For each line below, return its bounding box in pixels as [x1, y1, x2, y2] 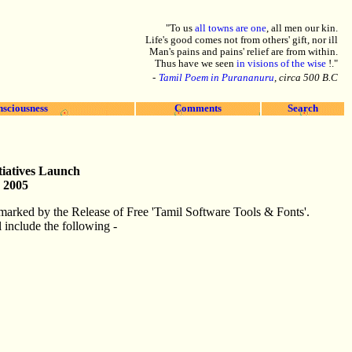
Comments [174, 103, 222, 114]
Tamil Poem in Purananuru [159, 72, 274, 83]
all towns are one [195, 23, 266, 34]
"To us [166, 23, 195, 34]
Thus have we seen [155, 58, 236, 69]
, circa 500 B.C [274, 72, 338, 83]
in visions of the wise [236, 58, 326, 69]
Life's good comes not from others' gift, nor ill [145, 35, 338, 46]
